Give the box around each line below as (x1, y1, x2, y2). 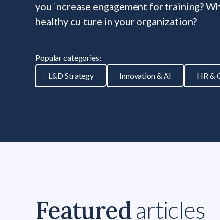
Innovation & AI (119, 71, 171, 80)
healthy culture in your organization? (35, 15, 197, 27)
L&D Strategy (48, 71, 94, 80)
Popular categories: (35, 53, 101, 62)
